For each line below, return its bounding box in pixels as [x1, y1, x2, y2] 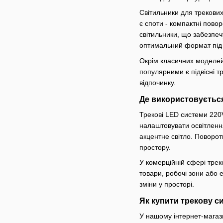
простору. [139, 143, 171, 151]
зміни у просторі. [139, 180, 194, 188]
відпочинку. [139, 78, 176, 87]
